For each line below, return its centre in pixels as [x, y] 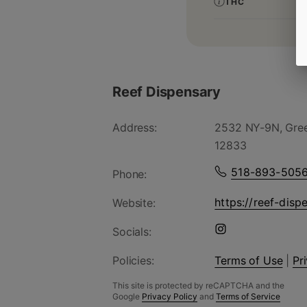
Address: [135, 127]
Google [126, 296]
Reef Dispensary [167, 92]
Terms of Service [248, 296]
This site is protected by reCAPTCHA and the [198, 285]
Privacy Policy [170, 296]
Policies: [133, 260]
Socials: [132, 232]
